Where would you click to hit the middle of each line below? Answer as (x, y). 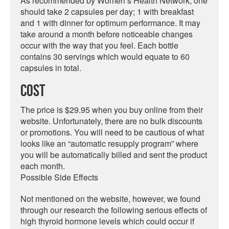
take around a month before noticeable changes (107, 34)
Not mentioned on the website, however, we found (110, 199)
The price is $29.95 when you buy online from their (112, 110)
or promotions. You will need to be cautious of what (112, 132)
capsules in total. (51, 68)
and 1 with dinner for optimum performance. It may (110, 23)
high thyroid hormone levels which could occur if (107, 221)
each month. (43, 166)
